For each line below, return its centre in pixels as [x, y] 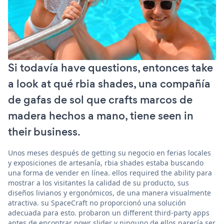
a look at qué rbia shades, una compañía [109, 83]
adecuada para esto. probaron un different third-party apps [109, 212]
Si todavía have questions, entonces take [110, 67]
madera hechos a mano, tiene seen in [101, 115]
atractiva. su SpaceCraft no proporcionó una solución [97, 202]
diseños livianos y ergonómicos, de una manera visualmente [109, 192]
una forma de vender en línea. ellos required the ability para [110, 172]
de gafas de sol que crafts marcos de [100, 99]
